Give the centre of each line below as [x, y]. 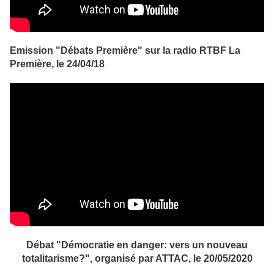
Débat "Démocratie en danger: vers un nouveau [137, 245]
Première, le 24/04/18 [57, 64]
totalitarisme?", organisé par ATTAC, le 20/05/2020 [137, 259]
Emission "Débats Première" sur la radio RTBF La [125, 51]
